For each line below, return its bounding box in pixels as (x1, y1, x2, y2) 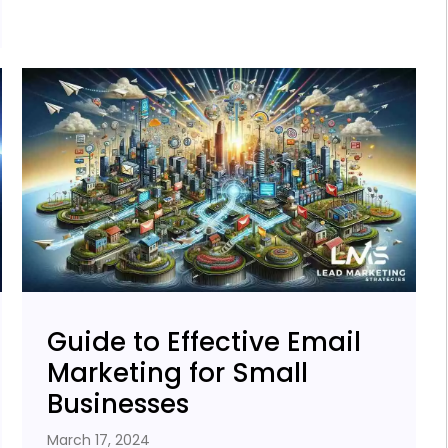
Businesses (47, 386, 190, 423)
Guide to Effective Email (47, 324, 362, 361)
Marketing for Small (47, 355, 309, 392)
